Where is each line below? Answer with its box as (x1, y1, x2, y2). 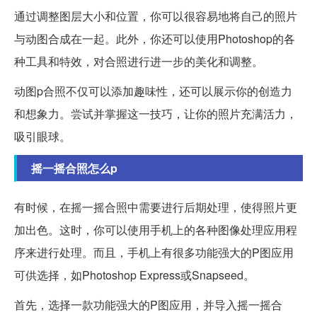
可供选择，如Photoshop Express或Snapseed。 (14, 267, 255, 284)
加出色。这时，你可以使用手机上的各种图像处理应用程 (14, 221, 297, 238)
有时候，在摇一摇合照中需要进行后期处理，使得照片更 (14, 199, 297, 216)
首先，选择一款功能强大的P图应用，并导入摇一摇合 (14, 296, 282, 313)
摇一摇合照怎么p (31, 160, 117, 177)
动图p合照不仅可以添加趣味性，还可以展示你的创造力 (14, 83, 292, 100)
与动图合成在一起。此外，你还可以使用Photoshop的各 (14, 30, 295, 47)
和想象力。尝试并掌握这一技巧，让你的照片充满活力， (14, 105, 297, 122)
